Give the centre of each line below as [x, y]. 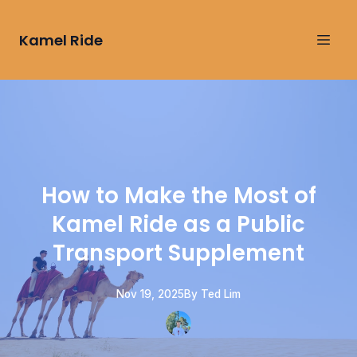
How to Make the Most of [178, 196]
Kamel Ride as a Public [178, 224]
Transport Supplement [178, 253]
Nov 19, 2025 [150, 294]
